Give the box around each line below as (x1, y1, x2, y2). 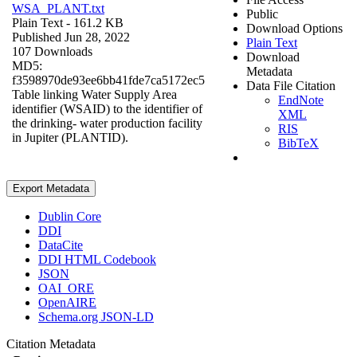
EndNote (278, 92, 324, 107)
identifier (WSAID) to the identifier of (12, 101, 202, 116)
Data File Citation (246, 78, 335, 92)
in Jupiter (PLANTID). (12, 130, 128, 144)
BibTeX (278, 135, 319, 150)
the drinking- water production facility (12, 116, 202, 130)
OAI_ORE (38, 280, 94, 295)
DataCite (38, 237, 83, 252)
